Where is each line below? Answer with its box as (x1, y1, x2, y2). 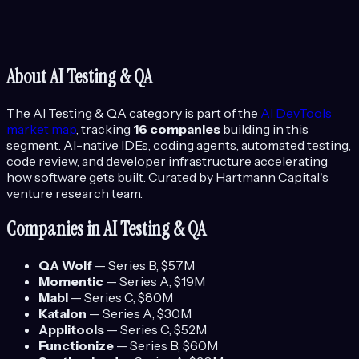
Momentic (38, 273, 103, 290)
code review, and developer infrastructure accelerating (6, 152, 328, 169)
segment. (6, 136, 63, 153)
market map (6, 120, 76, 137)
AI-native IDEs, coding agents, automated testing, (63, 136, 351, 153)
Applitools (38, 321, 104, 338)
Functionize (38, 337, 114, 354)
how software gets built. (6, 168, 146, 185)
